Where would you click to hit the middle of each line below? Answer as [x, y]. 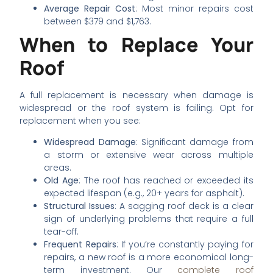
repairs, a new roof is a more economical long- [149, 257]
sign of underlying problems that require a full [149, 219]
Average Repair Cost [90, 9]
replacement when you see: [80, 121]
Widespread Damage [90, 142]
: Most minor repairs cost [194, 9]
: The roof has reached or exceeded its [166, 181]
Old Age [62, 181]
